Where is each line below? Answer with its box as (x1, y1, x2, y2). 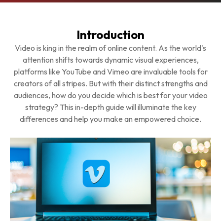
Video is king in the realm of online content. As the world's (15, 43, 206, 53)
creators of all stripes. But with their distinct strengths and (13, 78, 208, 89)
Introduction (76, 27, 145, 42)
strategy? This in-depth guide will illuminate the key (25, 102, 196, 112)
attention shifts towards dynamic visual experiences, (22, 55, 199, 65)
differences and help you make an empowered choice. (20, 114, 201, 124)
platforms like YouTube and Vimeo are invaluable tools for (13, 67, 208, 77)
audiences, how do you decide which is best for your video (13, 90, 208, 101)
